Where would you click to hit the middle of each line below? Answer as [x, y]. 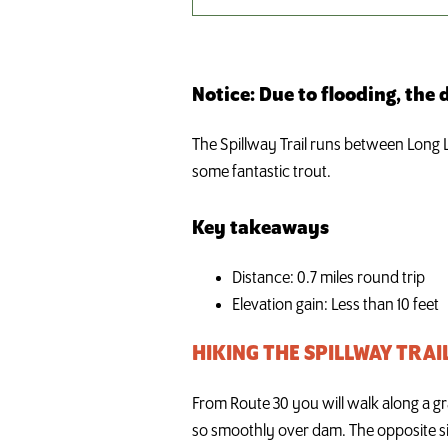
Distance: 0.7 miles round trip [328, 279]
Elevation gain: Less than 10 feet [335, 306]
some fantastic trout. [261, 173]
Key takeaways [260, 229]
